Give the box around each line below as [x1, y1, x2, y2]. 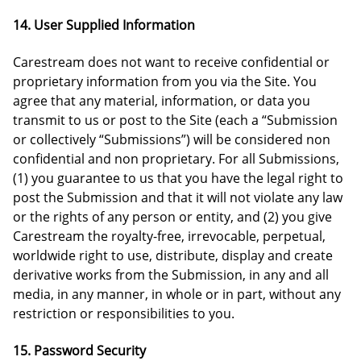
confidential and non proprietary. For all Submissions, [13, 150, 339, 168]
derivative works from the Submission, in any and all [13, 266, 329, 284]
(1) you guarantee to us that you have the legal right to [13, 169, 343, 187]
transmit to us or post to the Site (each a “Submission [13, 111, 338, 129]
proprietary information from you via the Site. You [13, 73, 317, 90]
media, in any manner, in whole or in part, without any [13, 285, 341, 303]
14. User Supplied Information [13, 16, 195, 34]
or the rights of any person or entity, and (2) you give [13, 208, 332, 226]
